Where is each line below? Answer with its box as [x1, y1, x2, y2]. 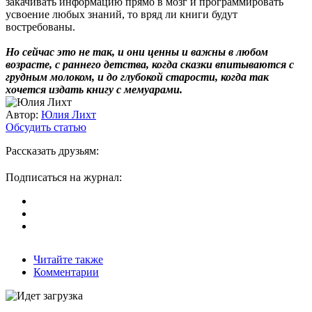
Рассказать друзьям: [6, 144, 99, 157]
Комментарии [33, 265, 99, 278]
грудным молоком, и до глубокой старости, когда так [6, 70, 269, 83]
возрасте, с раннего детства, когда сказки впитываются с [6, 58, 294, 70]
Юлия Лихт [41, 108, 96, 120]
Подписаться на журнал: [6, 171, 122, 183]
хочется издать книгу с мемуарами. [6, 83, 182, 95]
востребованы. [6, 20, 75, 33]
